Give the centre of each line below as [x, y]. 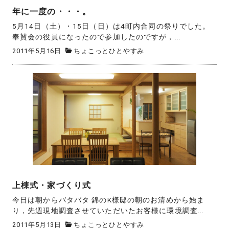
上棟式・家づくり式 [52, 186]
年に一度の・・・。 [52, 12]
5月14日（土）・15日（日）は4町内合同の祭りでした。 [111, 26]
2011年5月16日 [37, 51]
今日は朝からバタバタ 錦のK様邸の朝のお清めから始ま [109, 200]
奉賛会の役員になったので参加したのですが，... [97, 37]
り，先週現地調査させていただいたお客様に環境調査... [108, 211]
